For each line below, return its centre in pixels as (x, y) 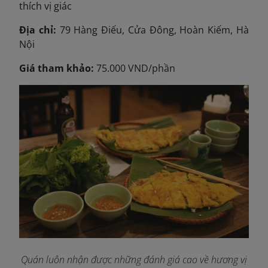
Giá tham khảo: (57, 68)
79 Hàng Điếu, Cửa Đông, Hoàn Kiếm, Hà (154, 30)
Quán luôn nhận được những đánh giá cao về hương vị (134, 259)
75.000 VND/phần (135, 68)
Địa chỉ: (39, 30)
